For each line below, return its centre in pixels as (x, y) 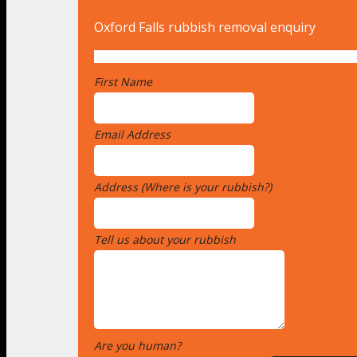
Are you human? (139, 345)
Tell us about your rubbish (167, 239)
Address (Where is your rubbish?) (184, 186)
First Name (125, 81)
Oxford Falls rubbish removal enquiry (205, 27)
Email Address (134, 134)
